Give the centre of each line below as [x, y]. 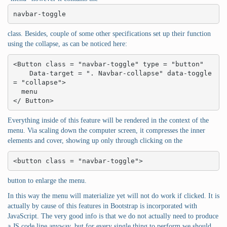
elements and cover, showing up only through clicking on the [95, 141]
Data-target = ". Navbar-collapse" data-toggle [21, 73]
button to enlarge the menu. [47, 181]
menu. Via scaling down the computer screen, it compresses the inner [106, 130]
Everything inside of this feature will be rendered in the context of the [108, 120]
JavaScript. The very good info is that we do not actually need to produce [113, 216]
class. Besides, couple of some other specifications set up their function [109, 34]
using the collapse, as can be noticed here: [67, 44]
